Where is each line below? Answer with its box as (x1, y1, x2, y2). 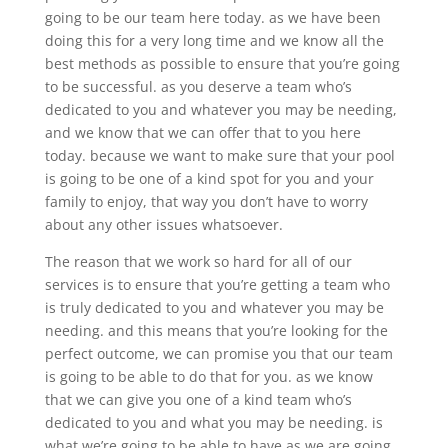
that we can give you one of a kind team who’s (44, 389, 352, 409)
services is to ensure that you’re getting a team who (44, 274, 390, 294)
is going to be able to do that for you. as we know (44, 366, 373, 386)
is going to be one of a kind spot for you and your (44, 168, 374, 188)
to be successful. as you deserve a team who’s (44, 76, 352, 96)
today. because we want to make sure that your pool (44, 145, 395, 165)
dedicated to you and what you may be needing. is (44, 412, 383, 432)
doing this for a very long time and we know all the (44, 30, 384, 50)
